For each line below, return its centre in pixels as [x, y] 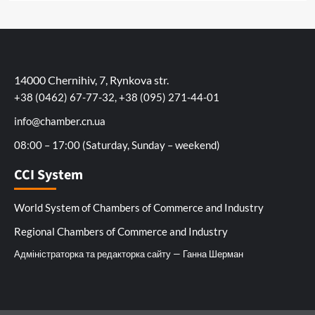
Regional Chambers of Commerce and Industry [121, 231]
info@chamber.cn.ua [60, 121]
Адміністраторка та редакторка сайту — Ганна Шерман [129, 253]
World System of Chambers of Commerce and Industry [139, 207]
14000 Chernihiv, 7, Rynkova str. [91, 79]
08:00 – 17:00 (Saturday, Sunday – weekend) [117, 144]
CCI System [49, 175]
